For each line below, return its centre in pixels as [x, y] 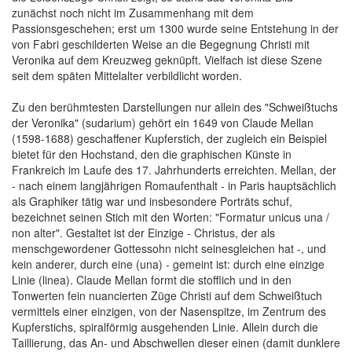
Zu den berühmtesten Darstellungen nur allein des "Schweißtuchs [175, 106]
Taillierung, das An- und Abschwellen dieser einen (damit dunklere [176, 342]
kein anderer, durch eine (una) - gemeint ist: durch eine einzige [168, 264]
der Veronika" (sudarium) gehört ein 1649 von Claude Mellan [163, 122]
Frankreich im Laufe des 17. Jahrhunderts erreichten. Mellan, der [174, 169]
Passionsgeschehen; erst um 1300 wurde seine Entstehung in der [175, 28]
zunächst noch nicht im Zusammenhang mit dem [133, 12]
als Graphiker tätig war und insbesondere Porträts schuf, [152, 201]
